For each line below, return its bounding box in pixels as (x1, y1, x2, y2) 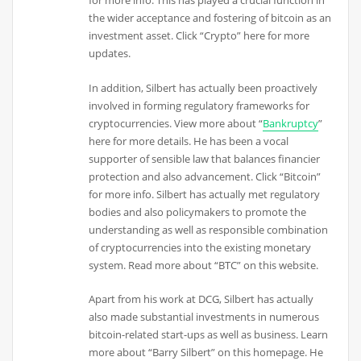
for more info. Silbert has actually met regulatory (89, 186, 321, 201)
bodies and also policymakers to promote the (89, 204, 307, 219)
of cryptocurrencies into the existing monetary (89, 239, 312, 255)
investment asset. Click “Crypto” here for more (89, 28, 310, 44)
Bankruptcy (263, 115, 319, 131)
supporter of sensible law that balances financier (89, 151, 321, 166)
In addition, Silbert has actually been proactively (89, 80, 318, 95)
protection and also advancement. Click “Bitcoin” (89, 168, 322, 184)
